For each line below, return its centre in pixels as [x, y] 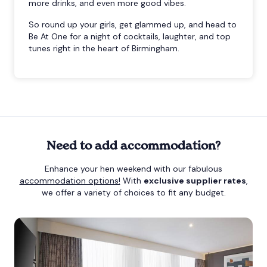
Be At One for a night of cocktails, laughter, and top [130, 36]
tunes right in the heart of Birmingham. [104, 48]
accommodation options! [70, 180]
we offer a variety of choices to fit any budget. [133, 192]
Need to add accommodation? [133, 145]
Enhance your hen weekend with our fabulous [133, 168]
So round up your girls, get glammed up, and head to [133, 24]
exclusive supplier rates [195, 180]
